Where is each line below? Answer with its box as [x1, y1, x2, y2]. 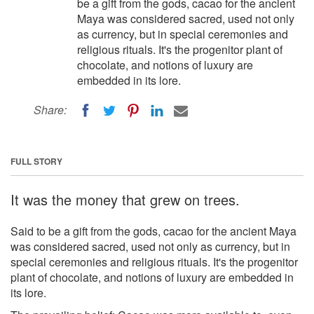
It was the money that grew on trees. [11, 189, 240, 210]
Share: [34, 102, 67, 118]
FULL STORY [11, 154, 62, 168]
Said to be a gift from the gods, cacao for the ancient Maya [11, 222, 296, 239]
